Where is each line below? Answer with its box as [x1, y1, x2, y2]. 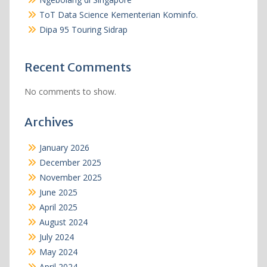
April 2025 [39, 201, 77, 213]
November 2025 [39, 172, 102, 184]
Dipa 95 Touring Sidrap [39, 24, 128, 36]
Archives [24, 114, 73, 130]
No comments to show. [24, 86, 116, 98]
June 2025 [39, 187, 77, 198]
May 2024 [39, 246, 77, 258]
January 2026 [39, 142, 89, 154]
